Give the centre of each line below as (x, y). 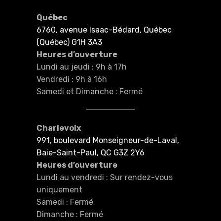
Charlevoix (59, 128)
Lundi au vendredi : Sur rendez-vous (105, 177)
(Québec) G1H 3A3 (69, 42)
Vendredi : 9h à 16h (72, 79)
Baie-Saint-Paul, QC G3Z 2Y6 (91, 152)
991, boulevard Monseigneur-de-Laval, (108, 140)
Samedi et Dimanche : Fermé (90, 91)
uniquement (59, 189)
